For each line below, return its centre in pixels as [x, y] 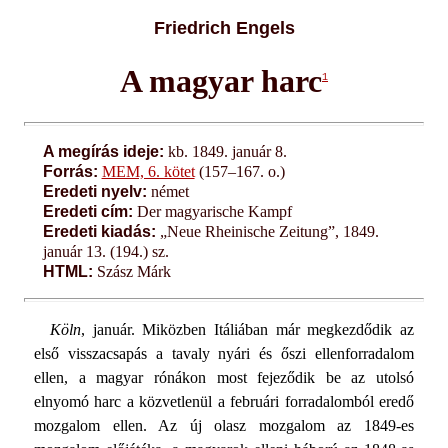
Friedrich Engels [224, 27]
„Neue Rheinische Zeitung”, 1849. [267, 231]
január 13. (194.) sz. [105, 251]
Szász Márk [131, 271]
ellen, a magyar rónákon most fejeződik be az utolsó [224, 377]
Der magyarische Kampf [212, 211]
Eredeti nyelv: [94, 191]
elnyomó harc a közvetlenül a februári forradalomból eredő [224, 401]
